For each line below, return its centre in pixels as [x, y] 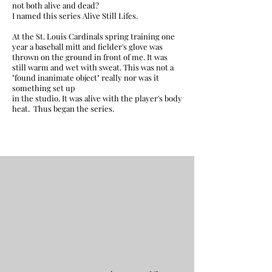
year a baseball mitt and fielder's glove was [87, 46]
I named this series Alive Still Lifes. [76, 15]
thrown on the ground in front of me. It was [90, 57]
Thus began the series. [75, 108]
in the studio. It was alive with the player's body [97, 98]
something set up [44, 88]
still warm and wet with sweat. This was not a [93, 67]
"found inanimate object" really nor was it [86, 77]
